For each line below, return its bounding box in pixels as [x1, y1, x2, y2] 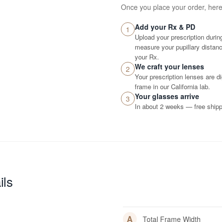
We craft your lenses [135, 61, 204, 71]
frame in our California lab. [135, 82, 210, 91]
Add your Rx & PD [135, 22, 195, 32]
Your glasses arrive [135, 91, 199, 101]
